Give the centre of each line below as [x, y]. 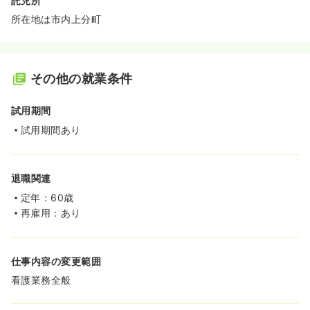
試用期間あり [51, 130]
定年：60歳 [47, 198]
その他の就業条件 [82, 79]
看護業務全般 [41, 280]
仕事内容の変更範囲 [56, 261]
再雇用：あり [51, 213]
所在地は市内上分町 [56, 19]
